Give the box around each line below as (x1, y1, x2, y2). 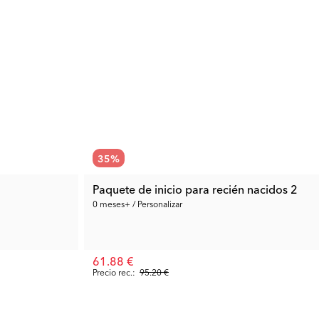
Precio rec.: (93, 266, 135, 278)
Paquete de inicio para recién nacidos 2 (93, 181, 298, 197)
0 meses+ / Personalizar (93, 197, 182, 209)
